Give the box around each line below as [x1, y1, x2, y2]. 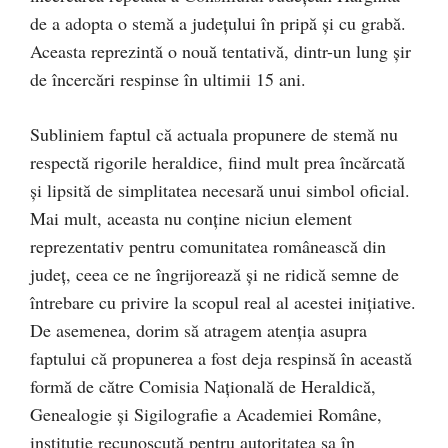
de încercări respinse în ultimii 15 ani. [30, 66, 306, 91]
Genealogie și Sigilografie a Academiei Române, [30, 401, 382, 426]
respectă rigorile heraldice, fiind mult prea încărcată [30, 149, 405, 174]
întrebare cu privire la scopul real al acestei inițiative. [30, 289, 416, 314]
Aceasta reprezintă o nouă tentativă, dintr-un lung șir [30, 38, 411, 63]
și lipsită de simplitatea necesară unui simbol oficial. [30, 177, 410, 202]
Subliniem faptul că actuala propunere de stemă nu [30, 121, 398, 146]
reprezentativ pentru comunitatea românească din [30, 233, 386, 258]
